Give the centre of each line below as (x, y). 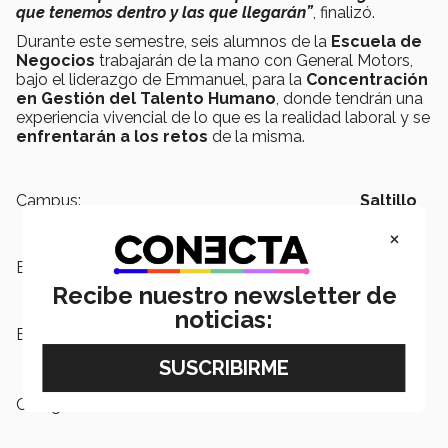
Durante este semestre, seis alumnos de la (173, 42)
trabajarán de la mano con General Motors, (254, 61)
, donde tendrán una (349, 99)
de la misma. (258, 137)
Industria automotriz (333, 354)
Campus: (48, 201)
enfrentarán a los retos (114, 137)
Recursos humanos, (336, 335)
